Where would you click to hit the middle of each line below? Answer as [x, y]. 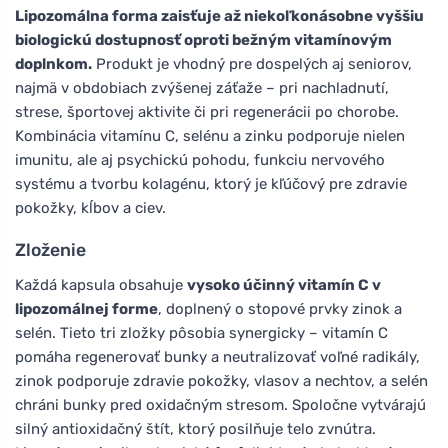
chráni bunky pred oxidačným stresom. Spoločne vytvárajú [220, 404]
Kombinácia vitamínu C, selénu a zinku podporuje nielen [210, 135]
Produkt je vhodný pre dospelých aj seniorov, [252, 63]
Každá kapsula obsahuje [101, 284]
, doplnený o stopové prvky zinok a [280, 308]
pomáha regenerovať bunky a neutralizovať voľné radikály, [217, 356]
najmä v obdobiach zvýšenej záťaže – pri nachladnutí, [202, 87]
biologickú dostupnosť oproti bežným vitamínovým [203, 39]
